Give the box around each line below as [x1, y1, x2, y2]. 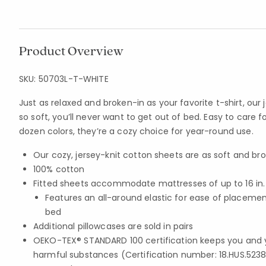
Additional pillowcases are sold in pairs [33, 220, 194, 232]
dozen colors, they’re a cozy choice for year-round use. [19, 125, 254, 137]
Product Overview [19, 42, 123, 59]
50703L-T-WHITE [38, 73, 109, 85]
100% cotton [33, 163, 85, 175]
